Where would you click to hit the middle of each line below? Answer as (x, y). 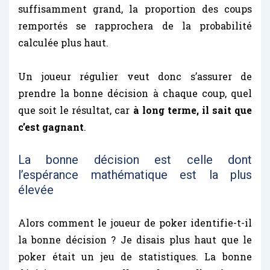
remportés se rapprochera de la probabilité (135, 25)
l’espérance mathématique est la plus (135, 174)
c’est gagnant (51, 127)
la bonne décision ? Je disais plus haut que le (135, 239)
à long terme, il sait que (192, 110)
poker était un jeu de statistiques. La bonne (135, 256)
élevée (36, 190)
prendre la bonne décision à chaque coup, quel (135, 93)
